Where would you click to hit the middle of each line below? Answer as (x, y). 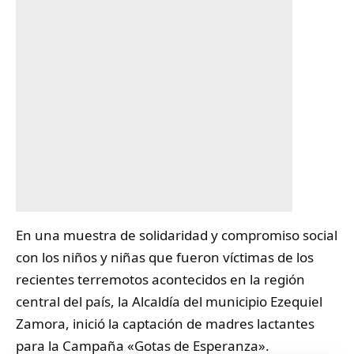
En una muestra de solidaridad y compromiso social (177, 235)
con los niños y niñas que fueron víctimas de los (165, 257)
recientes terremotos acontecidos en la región (160, 279)
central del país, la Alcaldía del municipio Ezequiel (169, 301)
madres (230, 324)
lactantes (284, 324)
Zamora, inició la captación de (111, 324)
